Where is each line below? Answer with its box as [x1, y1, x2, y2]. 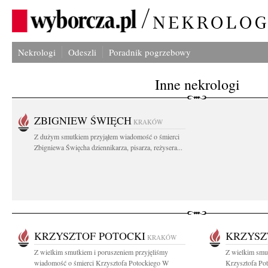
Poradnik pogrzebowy [109, 46, 191, 58]
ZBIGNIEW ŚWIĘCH [34, 113, 132, 127]
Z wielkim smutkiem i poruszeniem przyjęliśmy [34, 247, 168, 257]
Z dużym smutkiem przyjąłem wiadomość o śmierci [34, 132, 179, 141]
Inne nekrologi [155, 75, 240, 94]
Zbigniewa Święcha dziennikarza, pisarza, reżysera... [34, 142, 182, 152]
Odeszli [68, 46, 96, 58]
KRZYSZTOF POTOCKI [34, 229, 145, 243]
